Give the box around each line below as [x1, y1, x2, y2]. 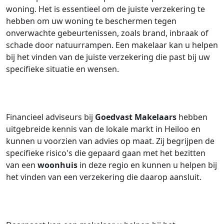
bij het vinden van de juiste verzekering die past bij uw [6, 51, 210, 62]
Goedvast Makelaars [95, 111, 176, 122]
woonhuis [37, 159, 77, 170]
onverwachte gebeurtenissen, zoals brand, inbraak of [6, 27, 208, 38]
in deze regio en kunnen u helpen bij [77, 159, 217, 170]
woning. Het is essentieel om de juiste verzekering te [6, 3, 205, 14]
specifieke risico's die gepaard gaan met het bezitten [6, 147, 205, 158]
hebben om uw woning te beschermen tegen [6, 15, 176, 26]
